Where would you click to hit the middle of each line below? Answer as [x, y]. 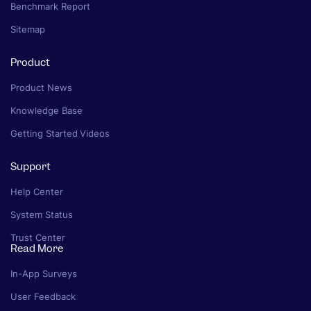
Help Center [37, 192]
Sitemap [28, 30]
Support [31, 167]
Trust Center [38, 238]
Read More [37, 249]
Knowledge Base [47, 111]
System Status [42, 215]
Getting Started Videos [60, 134]
